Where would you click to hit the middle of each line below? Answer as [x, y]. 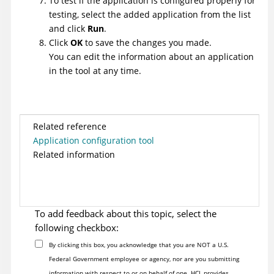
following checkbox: [77, 227]
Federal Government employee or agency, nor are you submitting [144, 258]
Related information [74, 154]
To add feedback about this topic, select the [126, 213]
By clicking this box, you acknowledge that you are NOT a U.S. [139, 244]
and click [68, 28]
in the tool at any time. [95, 70]
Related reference [70, 126]
